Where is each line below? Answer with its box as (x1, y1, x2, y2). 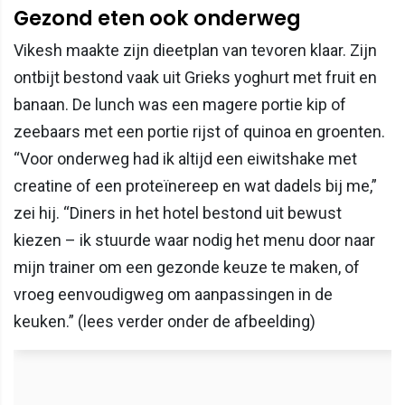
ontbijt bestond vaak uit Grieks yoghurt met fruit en (14, 68, 377, 88)
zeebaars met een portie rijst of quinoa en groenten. (14, 122, 385, 142)
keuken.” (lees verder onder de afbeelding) (14, 312, 316, 332)
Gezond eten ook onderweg (14, 4, 301, 33)
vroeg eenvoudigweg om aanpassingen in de (14, 285, 333, 305)
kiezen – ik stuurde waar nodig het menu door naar (14, 231, 375, 250)
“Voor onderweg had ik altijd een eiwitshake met (14, 149, 357, 169)
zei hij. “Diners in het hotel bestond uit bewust (14, 203, 342, 223)
